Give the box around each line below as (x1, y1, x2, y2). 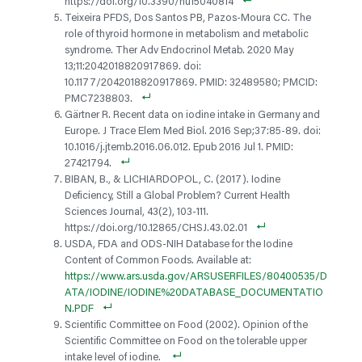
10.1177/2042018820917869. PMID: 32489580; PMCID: (65, 78, 318, 89)
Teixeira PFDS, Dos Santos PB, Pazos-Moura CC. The (65, 13, 311, 24)
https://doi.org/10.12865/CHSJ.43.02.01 (65, 223, 247, 234)
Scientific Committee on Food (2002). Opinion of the (65, 320, 308, 331)
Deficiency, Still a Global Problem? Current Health (65, 191, 290, 202)
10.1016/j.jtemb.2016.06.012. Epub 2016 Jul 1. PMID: (65, 142, 293, 154)
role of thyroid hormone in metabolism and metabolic (65, 29, 309, 40)
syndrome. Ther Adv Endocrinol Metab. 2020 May (65, 45, 293, 57)
